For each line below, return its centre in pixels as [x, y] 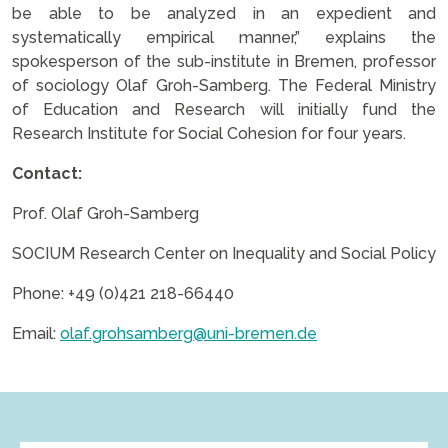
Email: [36, 333]
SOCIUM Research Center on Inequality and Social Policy [224, 253]
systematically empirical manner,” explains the [224, 37]
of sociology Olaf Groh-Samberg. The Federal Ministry [224, 85]
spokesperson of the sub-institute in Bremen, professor [224, 61]
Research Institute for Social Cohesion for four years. [209, 133]
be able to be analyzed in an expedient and [224, 13]
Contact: [47, 173]
